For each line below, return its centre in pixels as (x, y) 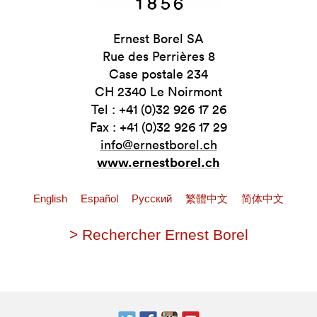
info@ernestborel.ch (158, 145)
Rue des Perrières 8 (158, 56)
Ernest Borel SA (158, 39)
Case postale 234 (158, 74)
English (52, 199)
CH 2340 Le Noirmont (158, 92)
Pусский (153, 199)
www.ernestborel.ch (158, 162)
